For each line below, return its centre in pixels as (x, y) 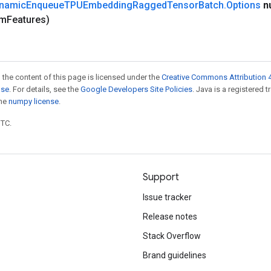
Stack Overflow (172, 236)
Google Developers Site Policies (136, 89)
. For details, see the (45, 89)
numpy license (34, 101)
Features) (28, 20)
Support (161, 177)
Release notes (170, 217)
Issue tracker (167, 197)
